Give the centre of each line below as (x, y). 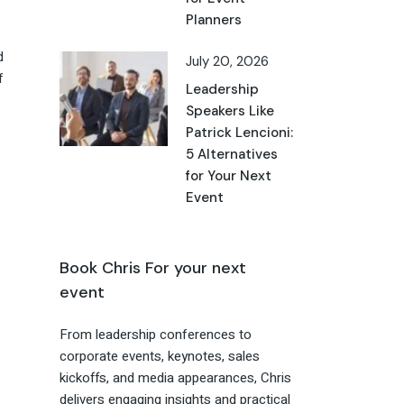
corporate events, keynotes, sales (160, 357)
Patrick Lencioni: (239, 133)
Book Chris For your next (153, 268)
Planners (214, 20)
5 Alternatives (232, 155)
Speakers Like (230, 111)
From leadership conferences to (156, 335)
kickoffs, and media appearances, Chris (175, 378)
